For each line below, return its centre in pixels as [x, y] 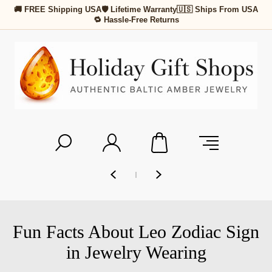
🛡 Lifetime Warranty [139, 9]
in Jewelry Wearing [136, 252]
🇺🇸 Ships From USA [217, 9]
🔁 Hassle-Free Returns [136, 20]
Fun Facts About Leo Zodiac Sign [136, 232]
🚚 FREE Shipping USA [58, 9]
